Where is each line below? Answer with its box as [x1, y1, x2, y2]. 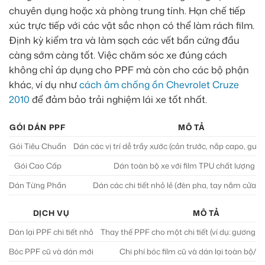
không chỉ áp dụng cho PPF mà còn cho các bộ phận [9, 63, 249, 76]
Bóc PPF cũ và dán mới [9, 246, 93, 257]
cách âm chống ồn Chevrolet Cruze [79, 77, 239, 91]
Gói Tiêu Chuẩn [9, 141, 66, 152]
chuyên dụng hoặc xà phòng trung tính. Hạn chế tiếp [9, 4, 245, 17]
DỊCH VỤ [33, 208, 70, 219]
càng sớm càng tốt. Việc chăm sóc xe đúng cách [9, 48, 227, 62]
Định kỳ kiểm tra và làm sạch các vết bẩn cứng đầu [9, 33, 240, 47]
